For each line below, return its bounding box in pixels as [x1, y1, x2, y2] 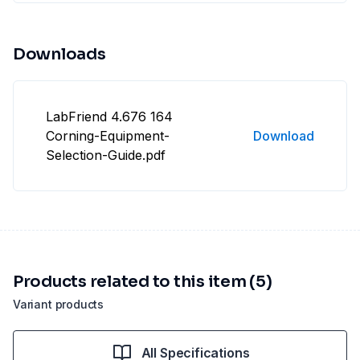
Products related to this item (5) [13, 272, 272, 292]
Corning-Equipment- [46, 128, 170, 145]
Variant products [13, 297, 104, 312]
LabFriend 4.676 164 [46, 108, 173, 125]
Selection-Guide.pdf [46, 147, 166, 164]
